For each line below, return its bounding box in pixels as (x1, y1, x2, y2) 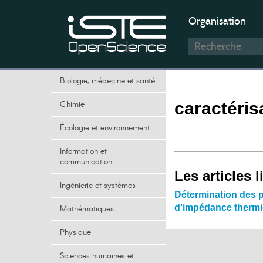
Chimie (60, 99, 85, 110)
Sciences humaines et (60, 250, 134, 262)
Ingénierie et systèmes (60, 180, 136, 191)
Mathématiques (60, 203, 114, 215)
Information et (60, 146, 107, 157)
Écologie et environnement (60, 122, 150, 134)
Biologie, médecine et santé (60, 75, 155, 87)
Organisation (188, 15, 246, 28)
